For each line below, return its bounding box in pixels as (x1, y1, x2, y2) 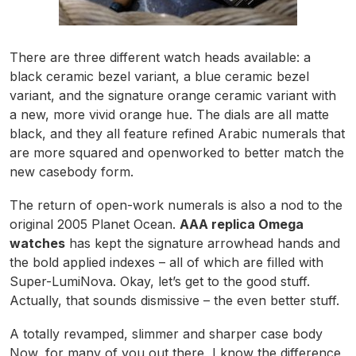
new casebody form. (10, 164, 133, 180)
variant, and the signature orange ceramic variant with (10, 87, 336, 104)
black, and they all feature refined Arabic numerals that (10, 126, 345, 142)
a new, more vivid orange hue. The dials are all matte (10, 106, 329, 123)
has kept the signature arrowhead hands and (65, 235, 340, 252)
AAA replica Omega (180, 216, 304, 233)
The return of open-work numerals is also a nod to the (10, 197, 342, 214)
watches (10, 235, 65, 252)
